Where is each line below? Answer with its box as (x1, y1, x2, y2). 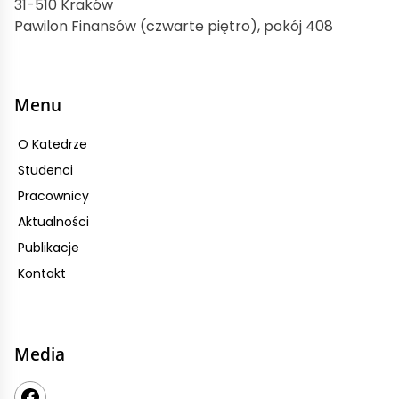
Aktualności (18, 213, 89, 232)
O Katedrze (18, 135, 87, 154)
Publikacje (18, 239, 79, 257)
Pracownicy (18, 187, 89, 206)
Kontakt (18, 265, 66, 283)
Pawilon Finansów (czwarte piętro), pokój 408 (14, 16, 333, 37)
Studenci (18, 161, 73, 180)
